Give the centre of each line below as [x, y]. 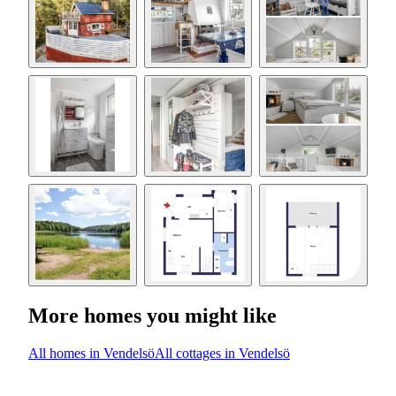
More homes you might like [152, 315]
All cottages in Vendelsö [222, 353]
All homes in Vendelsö [91, 353]
